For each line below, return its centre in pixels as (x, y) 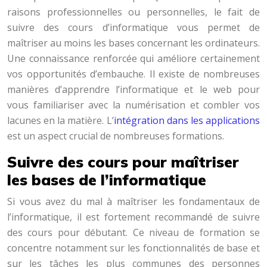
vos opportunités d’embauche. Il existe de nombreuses (133, 74)
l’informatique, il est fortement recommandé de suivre (133, 217)
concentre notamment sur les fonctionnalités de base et (133, 248)
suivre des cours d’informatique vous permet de (133, 27)
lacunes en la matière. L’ (60, 120)
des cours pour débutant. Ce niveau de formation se (133, 232)
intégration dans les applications (187, 120)
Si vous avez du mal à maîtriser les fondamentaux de (133, 201)
